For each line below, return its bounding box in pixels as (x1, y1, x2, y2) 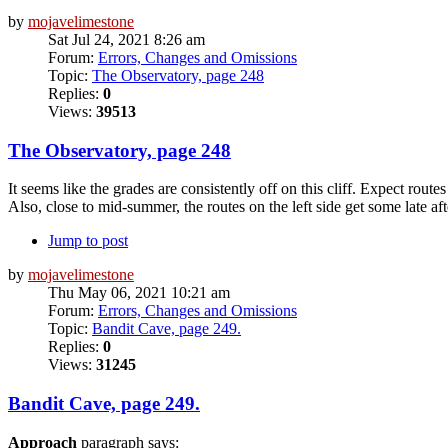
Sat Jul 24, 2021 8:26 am (48, 30, 205, 48)
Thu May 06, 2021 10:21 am (48, 284, 230, 302)
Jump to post (48, 232, 128, 250)
